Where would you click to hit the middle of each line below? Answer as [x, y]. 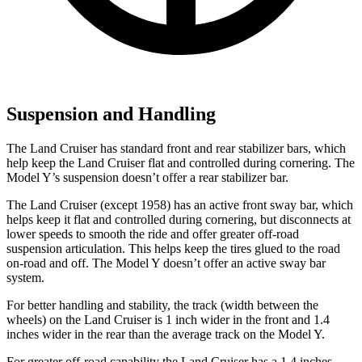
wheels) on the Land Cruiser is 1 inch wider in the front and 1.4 [168, 319]
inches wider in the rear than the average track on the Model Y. [166, 334]
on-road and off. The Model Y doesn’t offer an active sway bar [166, 263]
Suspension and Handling [111, 114]
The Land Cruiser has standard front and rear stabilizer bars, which [176, 148]
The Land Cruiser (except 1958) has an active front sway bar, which [180, 204]
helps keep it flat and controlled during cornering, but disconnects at [179, 219]
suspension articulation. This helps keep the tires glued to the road [173, 248]
